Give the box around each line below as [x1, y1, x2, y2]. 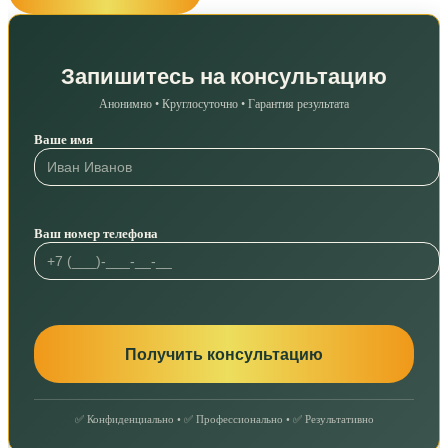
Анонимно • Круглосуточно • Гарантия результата [99, 97, 349, 112]
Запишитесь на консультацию [61, 61, 387, 93]
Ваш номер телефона [34, 226, 158, 242]
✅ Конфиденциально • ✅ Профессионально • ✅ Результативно [74, 412, 374, 425]
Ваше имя [34, 132, 93, 148]
